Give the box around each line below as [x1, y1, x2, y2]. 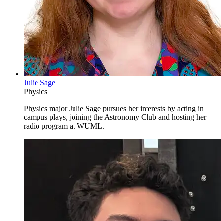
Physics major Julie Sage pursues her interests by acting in [24, 104, 204, 113]
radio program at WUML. [24, 122, 104, 131]
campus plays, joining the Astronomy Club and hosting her [24, 113, 206, 122]
